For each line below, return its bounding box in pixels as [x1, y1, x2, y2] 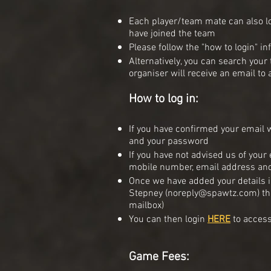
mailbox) [129, 200, 164, 212]
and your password [129, 135, 209, 148]
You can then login [129, 214, 207, 226]
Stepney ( [129, 188, 168, 200]
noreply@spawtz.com [168, 188, 257, 200]
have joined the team [129, 28, 215, 41]
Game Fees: [129, 250, 189, 265]
